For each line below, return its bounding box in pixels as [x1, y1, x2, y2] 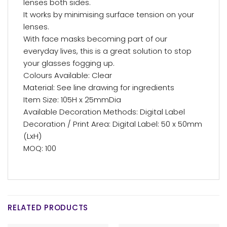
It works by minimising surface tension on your [23, 9, 194, 20]
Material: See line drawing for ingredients [23, 82, 174, 93]
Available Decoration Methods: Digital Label [23, 106, 185, 117]
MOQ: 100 [23, 142, 56, 154]
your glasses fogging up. [23, 57, 115, 68]
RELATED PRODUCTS [8, 202, 89, 213]
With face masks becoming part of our [23, 33, 167, 44]
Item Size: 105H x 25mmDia [23, 94, 121, 105]
